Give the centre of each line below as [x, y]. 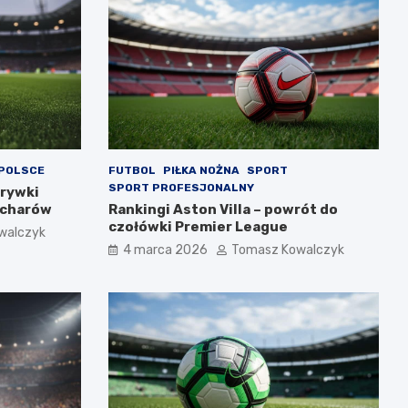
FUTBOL [132, 171]
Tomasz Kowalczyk [287, 250]
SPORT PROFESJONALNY [181, 188]
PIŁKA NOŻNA [201, 171]
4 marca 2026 [165, 250]
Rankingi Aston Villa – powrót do [223, 210]
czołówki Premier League [198, 227]
